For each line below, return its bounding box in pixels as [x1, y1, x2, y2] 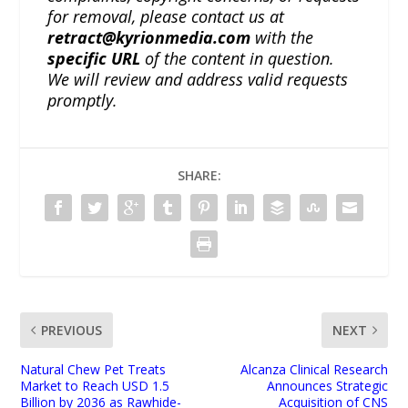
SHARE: [178, 166, 221, 184]
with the [250, 25, 314, 48]
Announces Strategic [266, 376, 388, 394]
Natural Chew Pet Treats [20, 360, 167, 378]
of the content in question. [140, 46, 335, 69]
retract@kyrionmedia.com [47, 25, 251, 48]
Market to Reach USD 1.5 [20, 376, 170, 394]
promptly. [47, 88, 118, 111]
